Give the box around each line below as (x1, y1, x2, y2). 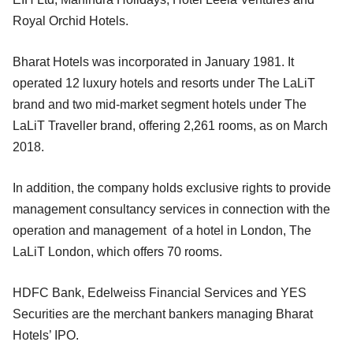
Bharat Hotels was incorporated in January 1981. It (13, 54, 294, 69)
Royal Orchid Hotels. (13, 13, 128, 28)
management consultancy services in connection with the (13, 202, 330, 216)
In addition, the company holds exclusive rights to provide (13, 180, 331, 195)
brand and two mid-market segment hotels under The (13, 97, 307, 111)
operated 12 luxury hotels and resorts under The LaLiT (13, 76, 315, 90)
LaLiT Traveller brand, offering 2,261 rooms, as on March (13, 118, 328, 132)
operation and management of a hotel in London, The (13, 223, 311, 237)
